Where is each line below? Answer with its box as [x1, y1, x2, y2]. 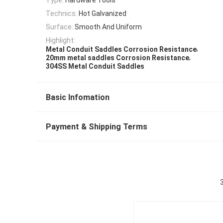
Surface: [46, 23, 73, 31]
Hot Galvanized [79, 9, 126, 17]
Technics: [46, 9, 77, 17]
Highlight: [46, 36, 75, 45]
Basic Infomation [46, 93, 110, 103]
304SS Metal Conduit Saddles [46, 62, 144, 71]
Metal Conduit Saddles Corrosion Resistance [46, 45, 197, 53]
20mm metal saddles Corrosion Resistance [46, 54, 189, 62]
